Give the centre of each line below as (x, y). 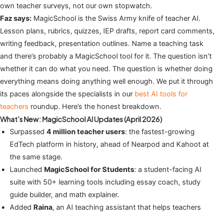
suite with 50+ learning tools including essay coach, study (105, 182)
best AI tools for (161, 94)
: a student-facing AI (168, 170)
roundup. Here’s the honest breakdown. (95, 107)
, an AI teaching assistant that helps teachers (127, 208)
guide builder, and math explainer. (64, 195)
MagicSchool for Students (89, 170)
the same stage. (36, 157)
